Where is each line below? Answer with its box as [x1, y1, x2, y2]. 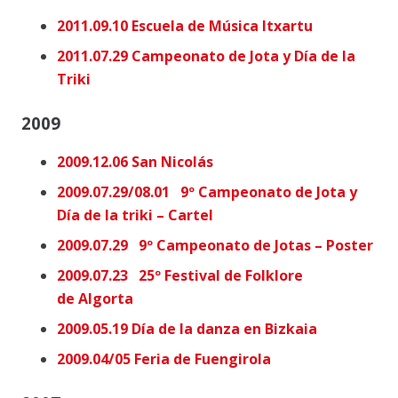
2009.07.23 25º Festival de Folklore [57, 266, 303, 286]
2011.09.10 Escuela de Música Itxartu [57, 16, 313, 36]
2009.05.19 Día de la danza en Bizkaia [57, 319, 317, 339]
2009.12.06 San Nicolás [57, 152, 213, 172]
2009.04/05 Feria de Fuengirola [57, 349, 271, 370]
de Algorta [57, 289, 133, 309]
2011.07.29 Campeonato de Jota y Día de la [57, 46, 355, 67]
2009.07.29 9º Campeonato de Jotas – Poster [57, 235, 373, 256]
